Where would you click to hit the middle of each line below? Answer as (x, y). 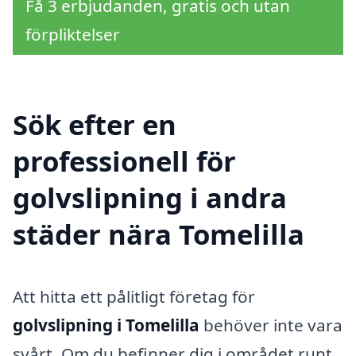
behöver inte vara (271, 325)
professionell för (124, 161)
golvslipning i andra (150, 197)
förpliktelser (73, 34)
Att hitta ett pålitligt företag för (134, 296)
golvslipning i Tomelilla (106, 325)
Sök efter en (95, 124)
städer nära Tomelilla (159, 234)
